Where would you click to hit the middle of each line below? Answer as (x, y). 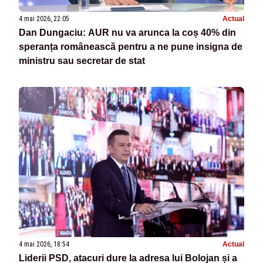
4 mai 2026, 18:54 (44, 244)
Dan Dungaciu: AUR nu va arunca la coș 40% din (127, 32)
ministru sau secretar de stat (82, 60)
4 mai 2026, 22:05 (44, 18)
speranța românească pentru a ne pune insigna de (131, 46)
